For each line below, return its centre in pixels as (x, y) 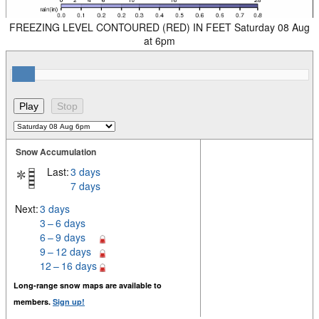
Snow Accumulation (56, 152)
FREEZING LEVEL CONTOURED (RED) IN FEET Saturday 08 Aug (159, 27)
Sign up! (69, 302)
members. (33, 302)
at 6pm (159, 41)
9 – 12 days (66, 252)
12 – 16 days (68, 266)
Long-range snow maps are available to (88, 286)
